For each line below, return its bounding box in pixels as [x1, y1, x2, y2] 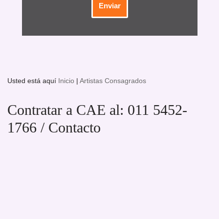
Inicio [58, 77, 74, 85]
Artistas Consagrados [80, 77, 146, 85]
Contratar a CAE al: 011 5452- [7, 102, 187, 118]
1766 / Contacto [7, 119, 101, 136]
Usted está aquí [7, 77, 56, 85]
